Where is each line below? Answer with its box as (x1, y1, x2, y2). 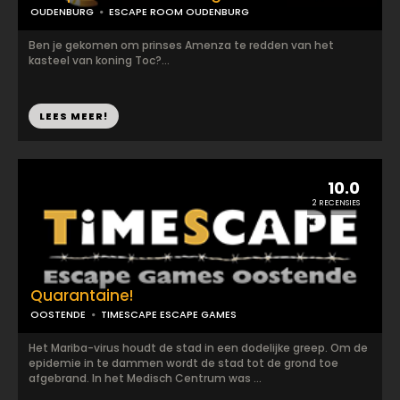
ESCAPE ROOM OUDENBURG (109, 4, 249, 19)
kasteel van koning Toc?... (29, 53, 170, 68)
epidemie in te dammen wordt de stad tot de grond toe (29, 355, 338, 371)
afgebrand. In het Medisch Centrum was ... (29, 371, 262, 386)
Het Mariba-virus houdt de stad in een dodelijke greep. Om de (29, 340, 368, 355)
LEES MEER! (39, 109, 108, 123)
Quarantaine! (30, 285, 133, 306)
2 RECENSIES (312, 197, 360, 208)
